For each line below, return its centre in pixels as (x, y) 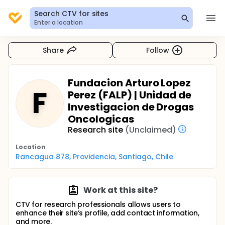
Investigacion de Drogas (131, 107)
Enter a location (59, 22)
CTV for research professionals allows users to (98, 204)
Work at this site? (121, 190)
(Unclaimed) (151, 130)
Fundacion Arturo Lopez (130, 83)
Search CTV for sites (72, 14)
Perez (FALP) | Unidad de (130, 95)
